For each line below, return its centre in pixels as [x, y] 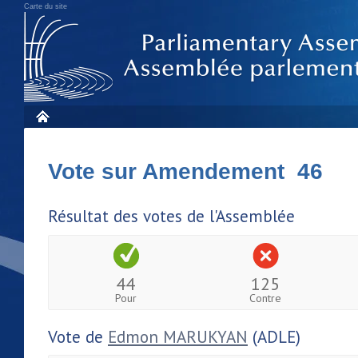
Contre [266, 298]
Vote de [78, 336]
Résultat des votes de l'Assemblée [171, 216]
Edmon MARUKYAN [178, 336]
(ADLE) [274, 336]
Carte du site [46, 6]
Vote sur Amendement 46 [185, 171]
